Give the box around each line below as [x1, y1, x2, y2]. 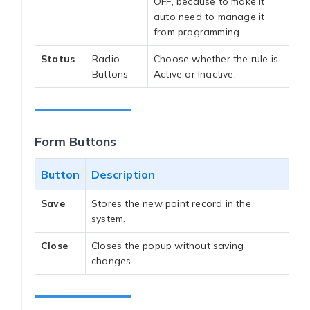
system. [91, 212, 126, 225]
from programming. [154, 25, 242, 38]
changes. [91, 254, 134, 267]
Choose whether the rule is [154, 52, 279, 65]
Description [91, 167, 155, 181]
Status [41, 52, 75, 65]
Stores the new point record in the [91, 197, 251, 210]
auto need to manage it [154, 10, 265, 23]
